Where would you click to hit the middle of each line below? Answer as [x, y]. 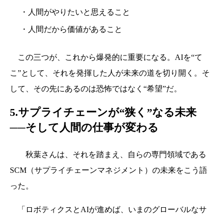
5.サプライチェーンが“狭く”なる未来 [103, 112]
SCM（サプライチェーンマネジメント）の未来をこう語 [109, 170]
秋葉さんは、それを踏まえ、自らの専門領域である [108, 155]
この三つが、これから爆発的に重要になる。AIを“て [106, 57]
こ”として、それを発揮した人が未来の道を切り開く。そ [110, 73]
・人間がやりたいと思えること [75, 12]
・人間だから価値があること [71, 29]
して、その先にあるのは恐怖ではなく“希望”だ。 [96, 89]
